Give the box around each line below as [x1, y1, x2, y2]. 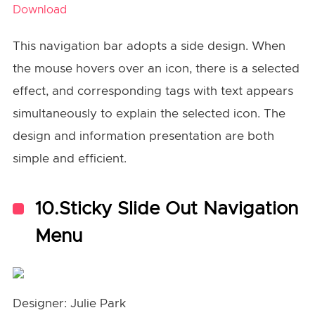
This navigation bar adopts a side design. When [12, 39, 285, 52]
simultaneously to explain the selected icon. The [12, 107, 285, 120]
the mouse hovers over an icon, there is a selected [12, 62, 300, 75]
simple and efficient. [12, 152, 127, 165]
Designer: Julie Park [12, 297, 126, 309]
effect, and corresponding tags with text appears [12, 84, 293, 97]
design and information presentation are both [12, 129, 274, 142]
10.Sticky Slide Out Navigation [34, 199, 298, 218]
